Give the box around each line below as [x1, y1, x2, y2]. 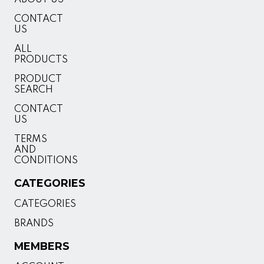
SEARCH [14, 85, 53, 95]
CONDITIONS [14, 156, 78, 166]
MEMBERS [14, 239, 70, 252]
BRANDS [14, 219, 54, 229]
